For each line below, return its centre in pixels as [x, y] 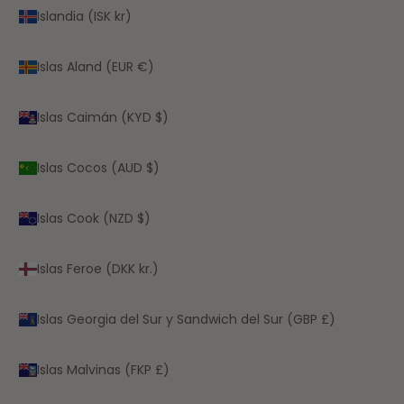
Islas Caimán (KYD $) [103, 117]
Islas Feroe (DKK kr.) [98, 268]
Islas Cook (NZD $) [94, 218]
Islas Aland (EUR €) [96, 66]
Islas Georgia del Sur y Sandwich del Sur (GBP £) [186, 319]
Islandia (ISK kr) [84, 16]
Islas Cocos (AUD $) [98, 167]
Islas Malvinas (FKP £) [103, 369]
